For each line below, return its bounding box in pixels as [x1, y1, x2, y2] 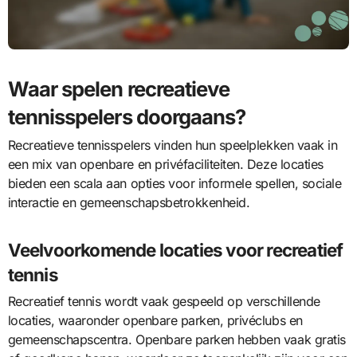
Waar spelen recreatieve [7, 76, 230, 101]
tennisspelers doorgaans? [7, 104, 246, 129]
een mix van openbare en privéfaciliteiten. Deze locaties [7, 156, 324, 173]
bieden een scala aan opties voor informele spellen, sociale [7, 175, 342, 192]
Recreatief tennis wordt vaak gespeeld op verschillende [7, 293, 320, 310]
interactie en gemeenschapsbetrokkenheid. [7, 194, 250, 211]
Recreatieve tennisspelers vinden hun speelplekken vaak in [7, 137, 338, 154]
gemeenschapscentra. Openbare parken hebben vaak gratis [7, 331, 346, 348]
